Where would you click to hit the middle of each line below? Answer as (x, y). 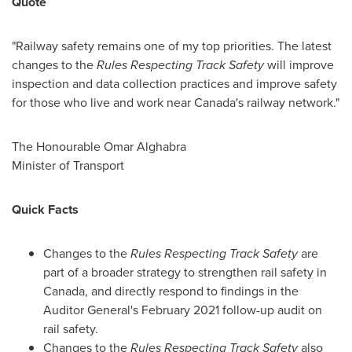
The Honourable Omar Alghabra (99, 147)
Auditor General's (92, 310)
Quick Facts (45, 209)
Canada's (219, 103)
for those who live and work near (103, 103)
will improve (301, 65)
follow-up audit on (271, 310)
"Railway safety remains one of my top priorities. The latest (172, 46)
